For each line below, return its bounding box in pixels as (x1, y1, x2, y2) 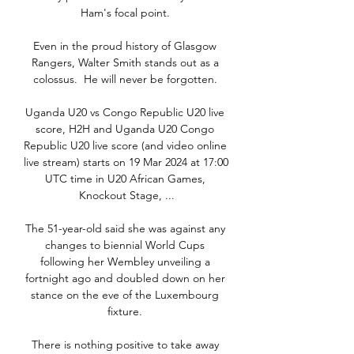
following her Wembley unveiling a (40, 254, 210, 269)
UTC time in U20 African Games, (44, 171, 205, 186)
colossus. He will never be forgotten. (32, 72, 220, 87)
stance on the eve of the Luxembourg (31, 288, 219, 303)
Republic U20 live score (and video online (24, 138, 227, 153)
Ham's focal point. (80, 6, 173, 21)
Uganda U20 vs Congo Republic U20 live (25, 105, 224, 120)
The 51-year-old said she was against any (24, 221, 225, 236)
